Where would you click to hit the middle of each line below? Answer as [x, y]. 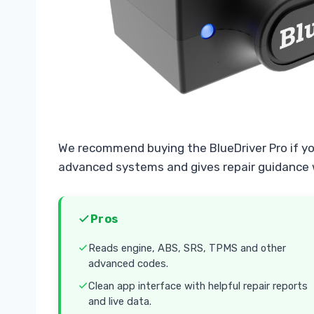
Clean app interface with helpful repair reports [198, 286]
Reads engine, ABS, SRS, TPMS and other [187, 248]
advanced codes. [128, 264]
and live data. [120, 301]
